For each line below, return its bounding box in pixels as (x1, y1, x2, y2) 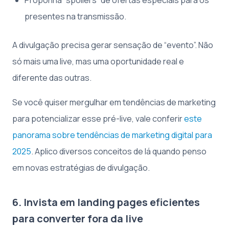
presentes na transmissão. (25, 11, 126, 22)
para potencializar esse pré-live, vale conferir (12, 113, 184, 124)
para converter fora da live (12, 212, 143, 225)
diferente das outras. (12, 72, 91, 83)
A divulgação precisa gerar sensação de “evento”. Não (12, 39, 213, 51)
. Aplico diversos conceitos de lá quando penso (31, 146, 207, 157)
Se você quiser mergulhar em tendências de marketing (12, 97, 216, 108)
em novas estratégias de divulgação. (12, 162, 150, 173)
